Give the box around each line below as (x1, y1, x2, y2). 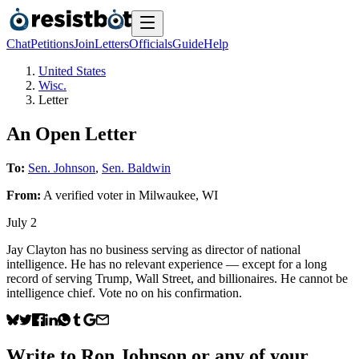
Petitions (30, 37, 74, 50)
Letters (95, 37, 129, 50)
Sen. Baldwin (102, 160, 171, 175)
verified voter (55, 188, 123, 202)
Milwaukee (139, 188, 196, 202)
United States (38, 64, 106, 78)
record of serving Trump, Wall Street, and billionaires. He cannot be (6, 271, 348, 285)
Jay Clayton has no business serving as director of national (6, 242, 301, 256)
